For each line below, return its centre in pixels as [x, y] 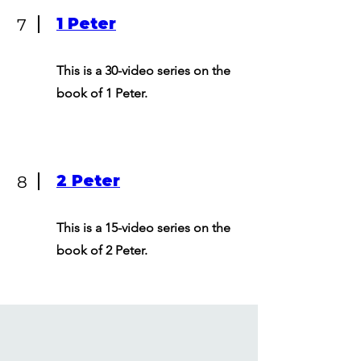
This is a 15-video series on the [143, 228]
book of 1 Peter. [102, 93]
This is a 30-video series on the [143, 71]
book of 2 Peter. [102, 250]
